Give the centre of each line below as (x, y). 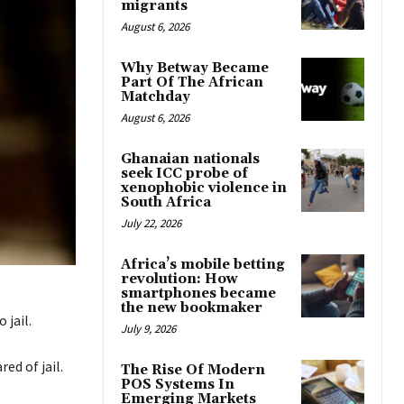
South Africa (166, 203)
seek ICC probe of (184, 174)
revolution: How (179, 280)
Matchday (156, 97)
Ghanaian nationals (190, 160)
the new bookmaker (192, 308)
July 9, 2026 (148, 329)
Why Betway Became (195, 69)
